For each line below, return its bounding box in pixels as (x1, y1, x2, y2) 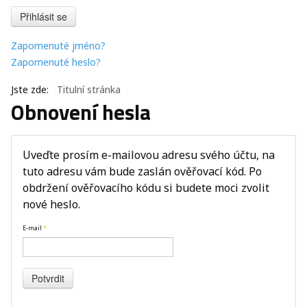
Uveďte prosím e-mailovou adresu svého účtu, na (23, 147, 275, 162)
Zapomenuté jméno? (11, 38, 106, 52)
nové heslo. (23, 196, 80, 212)
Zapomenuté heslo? (11, 55, 101, 69)
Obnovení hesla (11, 95, 151, 128)
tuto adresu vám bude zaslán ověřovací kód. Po (23, 163, 262, 179)
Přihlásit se (20, 9, 67, 23)
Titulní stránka (57, 82, 121, 96)
